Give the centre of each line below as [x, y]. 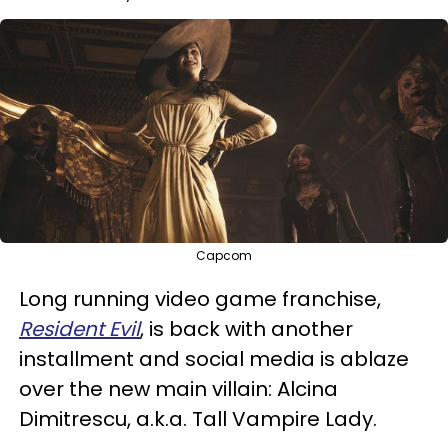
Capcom [224, 255]
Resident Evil [79, 328]
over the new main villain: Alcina [178, 388]
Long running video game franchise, [200, 298]
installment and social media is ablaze [214, 358]
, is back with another [246, 328]
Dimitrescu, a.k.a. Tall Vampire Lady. [198, 418]
